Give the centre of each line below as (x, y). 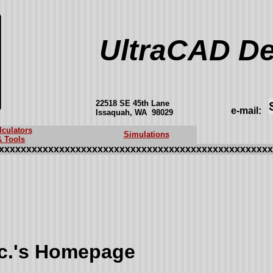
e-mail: (246, 111)
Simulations (146, 134)
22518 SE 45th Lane (133, 103)
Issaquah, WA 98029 (134, 112)
